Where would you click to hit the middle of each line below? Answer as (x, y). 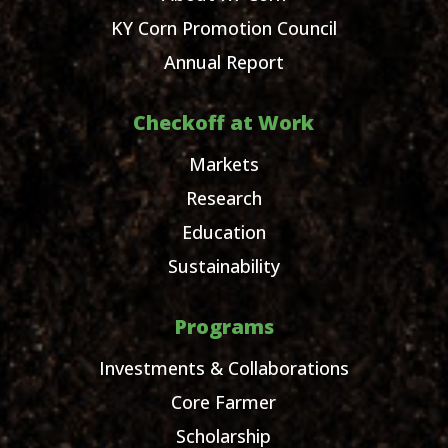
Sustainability (223, 266)
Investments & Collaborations (223, 368)
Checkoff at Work (224, 123)
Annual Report (223, 62)
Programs (223, 327)
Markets (223, 164)
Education (223, 232)
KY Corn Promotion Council (223, 28)
